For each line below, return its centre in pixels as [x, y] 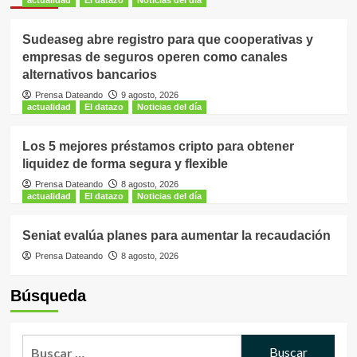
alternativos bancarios [89, 74]
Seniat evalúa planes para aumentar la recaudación [176, 235]
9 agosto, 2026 [149, 94]
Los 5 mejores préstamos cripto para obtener [158, 146]
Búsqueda [48, 295]
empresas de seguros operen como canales [155, 57]
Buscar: [43, 343]
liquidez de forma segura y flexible [125, 163]
